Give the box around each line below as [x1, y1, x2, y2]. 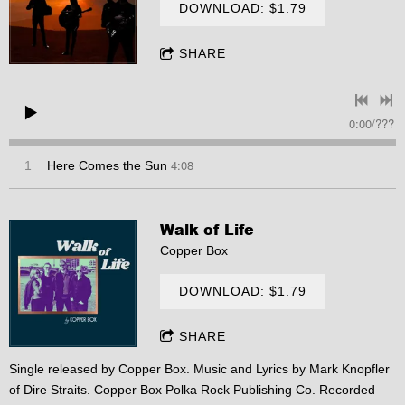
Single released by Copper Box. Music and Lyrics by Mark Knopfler [9, 361, 390, 376]
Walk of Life [160, 218, 255, 240]
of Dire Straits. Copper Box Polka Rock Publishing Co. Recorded [9, 381, 375, 397]
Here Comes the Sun [47, 158, 167, 174]
